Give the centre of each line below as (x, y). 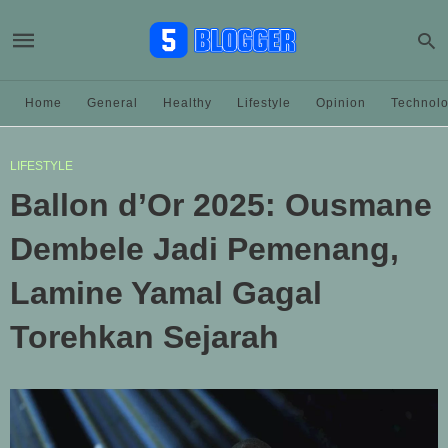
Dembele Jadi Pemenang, (204, 249)
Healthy (187, 103)
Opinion (341, 103)
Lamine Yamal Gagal (166, 293)
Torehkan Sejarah (144, 337)
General (112, 103)
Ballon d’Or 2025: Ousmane (221, 205)
